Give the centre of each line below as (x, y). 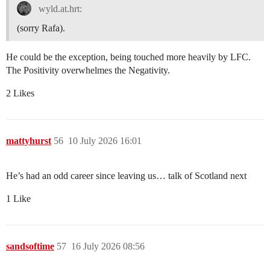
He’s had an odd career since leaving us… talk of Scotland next (126, 176)
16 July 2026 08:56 (108, 246)
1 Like (18, 199)
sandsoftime (30, 246)
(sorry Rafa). (41, 28)
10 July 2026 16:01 (105, 141)
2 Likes (20, 93)
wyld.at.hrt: (59, 9)
